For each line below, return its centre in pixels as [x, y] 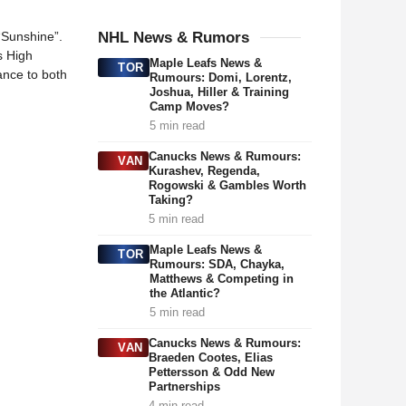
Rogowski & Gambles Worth [227, 185]
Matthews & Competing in [221, 279]
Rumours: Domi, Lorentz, [220, 77]
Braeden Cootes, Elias [210, 358]
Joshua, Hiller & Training [219, 92]
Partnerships [184, 387]
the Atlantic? [184, 293]
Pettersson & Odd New [211, 372]
